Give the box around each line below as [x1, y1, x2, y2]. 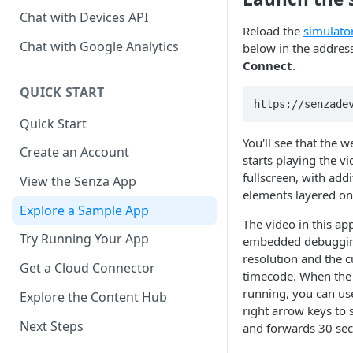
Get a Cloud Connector [20, 259, 155, 277]
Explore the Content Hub [20, 288, 167, 306]
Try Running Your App [20, 230, 149, 248]
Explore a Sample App [20, 201, 149, 219]
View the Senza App [20, 173, 136, 191]
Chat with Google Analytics [20, 37, 179, 55]
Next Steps [20, 317, 84, 335]
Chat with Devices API [20, 9, 148, 27]
